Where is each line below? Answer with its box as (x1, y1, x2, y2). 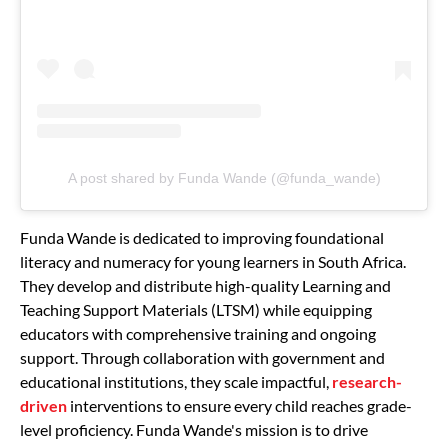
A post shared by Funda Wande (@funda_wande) (67, 169, 381, 186)
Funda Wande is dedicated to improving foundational (20, 227, 384, 247)
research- (332, 371, 402, 391)
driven (20, 395, 67, 415)
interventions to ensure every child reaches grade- (67, 395, 412, 415)
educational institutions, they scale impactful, (20, 371, 332, 391)
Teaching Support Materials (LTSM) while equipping (20, 299, 372, 319)
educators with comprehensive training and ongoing (20, 323, 376, 343)
